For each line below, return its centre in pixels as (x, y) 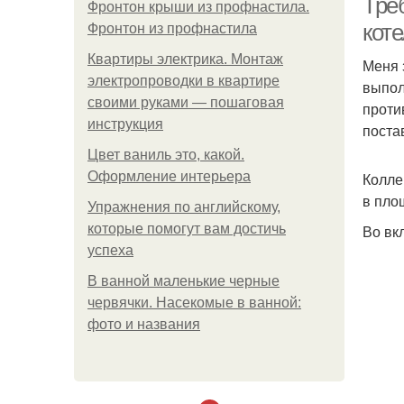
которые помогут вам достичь (187, 229)
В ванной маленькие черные (184, 281)
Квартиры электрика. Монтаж (185, 59)
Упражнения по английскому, (184, 207)
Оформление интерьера (169, 176)
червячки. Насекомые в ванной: (194, 303)
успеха (110, 250)
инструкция (125, 124)
